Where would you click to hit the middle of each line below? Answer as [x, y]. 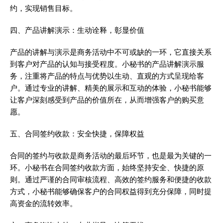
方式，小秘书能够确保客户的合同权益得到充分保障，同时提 [111, 192]
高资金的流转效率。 [44, 204]
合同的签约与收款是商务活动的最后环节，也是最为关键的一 [111, 156]
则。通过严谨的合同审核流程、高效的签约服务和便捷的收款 [111, 180]
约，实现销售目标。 [44, 8]
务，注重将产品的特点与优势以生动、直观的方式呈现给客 [107, 76]
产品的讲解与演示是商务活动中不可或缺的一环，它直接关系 [111, 52]
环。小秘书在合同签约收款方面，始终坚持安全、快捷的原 [107, 168]
